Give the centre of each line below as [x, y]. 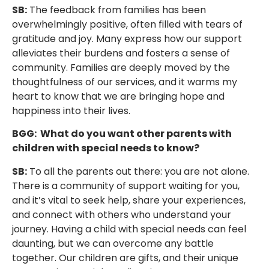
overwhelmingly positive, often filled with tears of [127, 25]
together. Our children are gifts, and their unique [125, 258]
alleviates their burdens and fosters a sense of [121, 53]
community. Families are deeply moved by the [121, 68]
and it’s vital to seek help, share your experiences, [129, 200]
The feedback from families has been [116, 10]
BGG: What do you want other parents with [122, 134]
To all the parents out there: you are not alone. [138, 171]
